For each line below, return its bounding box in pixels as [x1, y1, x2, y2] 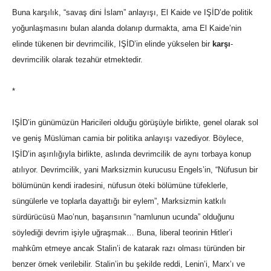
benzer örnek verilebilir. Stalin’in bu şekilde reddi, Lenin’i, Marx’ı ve [12, 260, 245, 269]
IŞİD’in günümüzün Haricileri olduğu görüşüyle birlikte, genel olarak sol [12, 118, 258, 128]
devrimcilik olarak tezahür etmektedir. [12, 55, 143, 65]
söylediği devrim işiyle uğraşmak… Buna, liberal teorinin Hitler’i [12, 228, 232, 238]
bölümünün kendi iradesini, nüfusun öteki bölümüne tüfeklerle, [12, 181, 228, 191]
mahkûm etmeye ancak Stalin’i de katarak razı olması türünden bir [12, 244, 245, 253]
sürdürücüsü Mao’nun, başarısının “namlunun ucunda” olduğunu [12, 212, 234, 222]
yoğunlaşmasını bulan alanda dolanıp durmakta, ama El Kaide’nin [12, 24, 241, 33]
